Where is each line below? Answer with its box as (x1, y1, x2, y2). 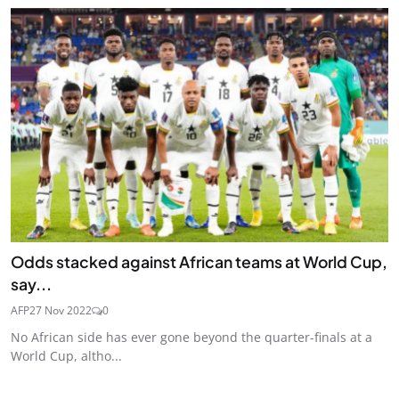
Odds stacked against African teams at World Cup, (11, 251, 387, 272)
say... (11, 273, 52, 294)
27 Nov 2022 (29, 302, 92, 318)
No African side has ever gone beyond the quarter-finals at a (11, 328, 372, 346)
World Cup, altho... (11, 346, 122, 364)
